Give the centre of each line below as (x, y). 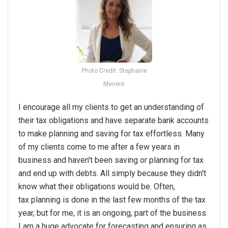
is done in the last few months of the (128, 199)
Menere (114, 84)
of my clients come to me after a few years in (99, 147)
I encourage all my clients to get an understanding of (111, 107)
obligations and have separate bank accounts (128, 120)
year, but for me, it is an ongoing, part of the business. (113, 213)
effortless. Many (174, 133)
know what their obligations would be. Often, (97, 186)
